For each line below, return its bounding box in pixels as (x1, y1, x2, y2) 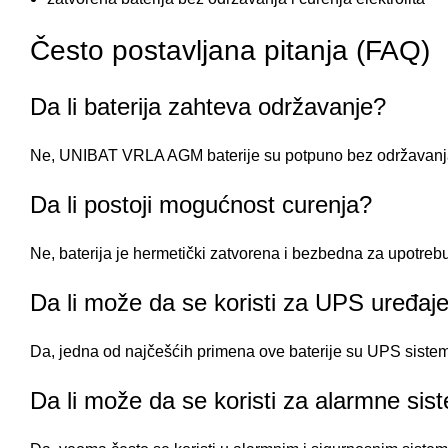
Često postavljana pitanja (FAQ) (30, 35, 430, 66)
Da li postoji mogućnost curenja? (30, 191, 372, 218)
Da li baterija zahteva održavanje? (30, 93, 386, 120)
